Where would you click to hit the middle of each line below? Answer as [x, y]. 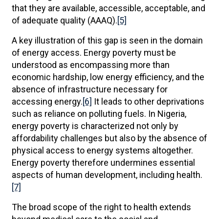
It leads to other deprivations [148, 101]
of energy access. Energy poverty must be [94, 53]
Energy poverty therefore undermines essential [103, 163]
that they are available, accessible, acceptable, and [109, 8]
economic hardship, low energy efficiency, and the [108, 77]
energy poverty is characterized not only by [95, 126]
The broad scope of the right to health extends [101, 207]
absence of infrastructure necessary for [90, 89]
